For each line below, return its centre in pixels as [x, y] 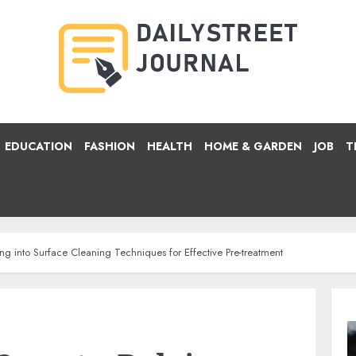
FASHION [110, 146]
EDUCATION [39, 146]
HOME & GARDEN [253, 146]
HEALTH [170, 146]
